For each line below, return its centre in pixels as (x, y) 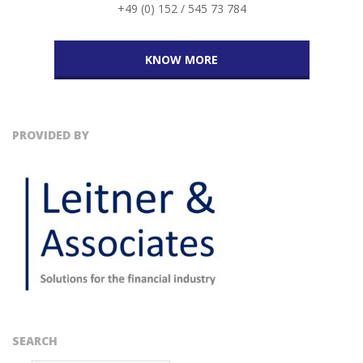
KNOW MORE (181, 60)
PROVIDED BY (51, 135)
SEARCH (35, 341)
